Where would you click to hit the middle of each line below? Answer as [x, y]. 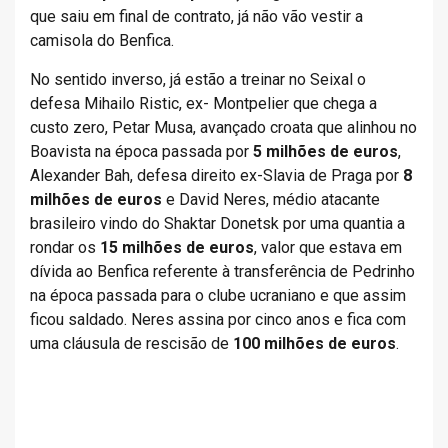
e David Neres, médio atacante [271, 199]
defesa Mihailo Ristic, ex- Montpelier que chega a [203, 103]
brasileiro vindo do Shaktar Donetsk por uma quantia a [217, 223]
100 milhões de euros [314, 343]
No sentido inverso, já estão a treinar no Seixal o [198, 79]
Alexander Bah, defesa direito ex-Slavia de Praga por [216, 175]
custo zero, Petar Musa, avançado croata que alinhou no [223, 127]
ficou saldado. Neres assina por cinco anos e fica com [218, 319]
